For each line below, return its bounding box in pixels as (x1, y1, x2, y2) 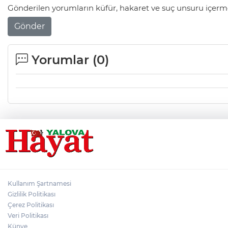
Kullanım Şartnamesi (8, 180, 71, 188)
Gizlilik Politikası (8, 190, 55, 198)
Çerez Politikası (8, 201, 54, 209)
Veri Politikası (8, 212, 48, 220)
